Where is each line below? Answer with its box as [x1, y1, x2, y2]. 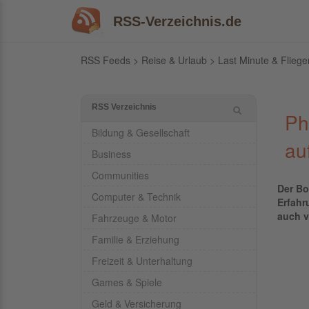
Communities [92, 168, 149, 182]
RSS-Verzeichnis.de [113, 13, 241, 29]
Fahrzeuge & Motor [92, 211, 177, 225]
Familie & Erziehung [92, 232, 179, 246]
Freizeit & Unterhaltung [92, 254, 192, 268]
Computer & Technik [92, 190, 181, 203]
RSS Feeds [81, 53, 130, 67]
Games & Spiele [92, 275, 162, 289]
